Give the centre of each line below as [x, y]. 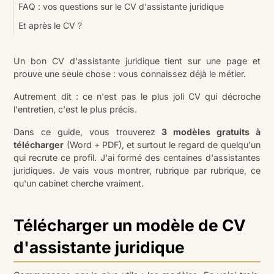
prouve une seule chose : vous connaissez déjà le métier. [130, 73]
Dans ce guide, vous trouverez [88, 131]
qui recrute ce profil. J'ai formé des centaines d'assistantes [137, 157]
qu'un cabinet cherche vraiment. [79, 183]
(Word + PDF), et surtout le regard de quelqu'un [162, 144]
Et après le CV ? [50, 25]
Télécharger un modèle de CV [130, 225]
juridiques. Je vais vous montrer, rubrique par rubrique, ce [137, 170]
